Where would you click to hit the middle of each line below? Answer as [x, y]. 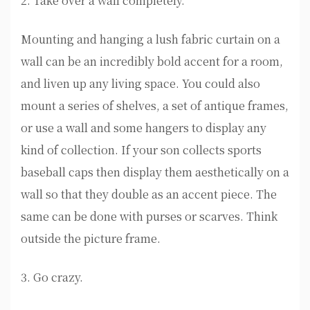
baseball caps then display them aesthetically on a [155, 172]
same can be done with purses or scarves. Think [149, 217]
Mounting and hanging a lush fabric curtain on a [151, 39]
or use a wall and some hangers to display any [144, 128]
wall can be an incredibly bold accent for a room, [152, 62]
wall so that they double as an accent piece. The [149, 194]
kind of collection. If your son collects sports [141, 150]
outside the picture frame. [91, 239]
